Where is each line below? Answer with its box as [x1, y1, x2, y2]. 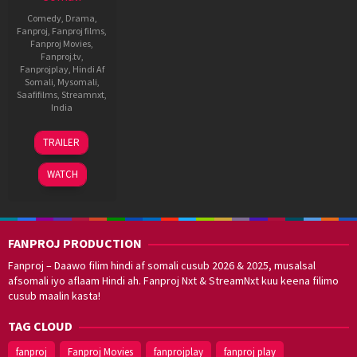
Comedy [26, 11, 61, 24]
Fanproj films [52, 24, 105, 37]
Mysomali [57, 75, 97, 88]
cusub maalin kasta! [8, 288, 100, 303]
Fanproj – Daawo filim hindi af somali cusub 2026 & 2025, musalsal [8, 257, 316, 273]
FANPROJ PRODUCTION [8, 234, 142, 251]
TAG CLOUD [8, 317, 73, 334]
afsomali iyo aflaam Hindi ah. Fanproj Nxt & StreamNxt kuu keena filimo [8, 273, 339, 288]
